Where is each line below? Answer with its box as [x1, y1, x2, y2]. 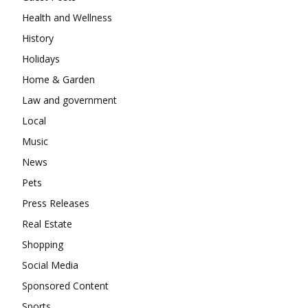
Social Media [22, 258, 78, 272]
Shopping [22, 237, 63, 251]
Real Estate [22, 217, 72, 230]
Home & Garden [22, 72, 95, 86]
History [22, 31, 54, 45]
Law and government [22, 93, 117, 107]
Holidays [22, 52, 60, 65]
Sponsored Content [22, 278, 109, 292]
